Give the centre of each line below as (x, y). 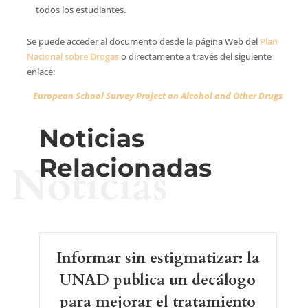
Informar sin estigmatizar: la (158, 258)
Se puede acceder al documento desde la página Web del (143, 41)
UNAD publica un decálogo (158, 280)
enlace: (41, 71)
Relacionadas (125, 168)
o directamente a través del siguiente (195, 56)
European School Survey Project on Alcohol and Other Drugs (158, 96)
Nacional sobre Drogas (73, 56)
